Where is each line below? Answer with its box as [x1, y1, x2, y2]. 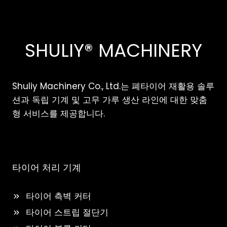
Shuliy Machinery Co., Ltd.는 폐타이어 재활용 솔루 [12, 80, 214, 93]
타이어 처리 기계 [12, 162, 81, 174]
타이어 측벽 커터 [26, 190, 91, 203]
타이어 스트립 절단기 [26, 206, 108, 219]
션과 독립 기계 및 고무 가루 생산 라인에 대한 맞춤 [12, 94, 207, 106]
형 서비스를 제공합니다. [12, 107, 105, 120]
